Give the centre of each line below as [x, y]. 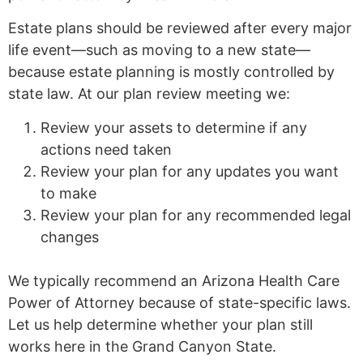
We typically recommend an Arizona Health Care [174, 280]
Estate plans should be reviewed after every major [180, 28]
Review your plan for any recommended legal [196, 215]
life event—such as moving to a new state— [159, 50]
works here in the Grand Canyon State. [142, 346]
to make [68, 193]
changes [70, 237]
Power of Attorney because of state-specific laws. [179, 302]
